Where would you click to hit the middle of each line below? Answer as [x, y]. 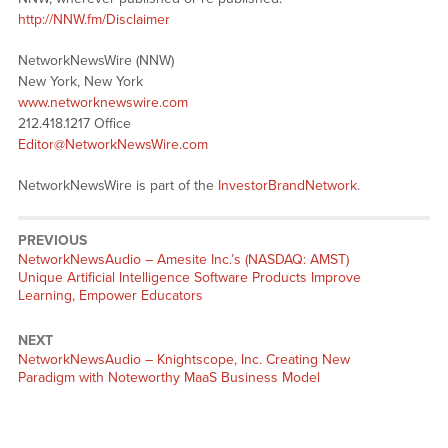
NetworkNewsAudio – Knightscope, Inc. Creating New [183, 359]
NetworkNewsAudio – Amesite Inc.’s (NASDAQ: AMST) [183, 259]
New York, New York [80, 81]
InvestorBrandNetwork [287, 185]
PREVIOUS [52, 240]
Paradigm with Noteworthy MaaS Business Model [168, 377]
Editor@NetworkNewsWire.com [112, 144]
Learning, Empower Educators [110, 295]
